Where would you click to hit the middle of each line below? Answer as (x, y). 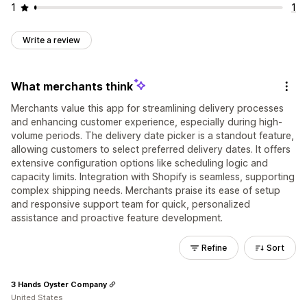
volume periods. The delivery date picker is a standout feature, (152, 135)
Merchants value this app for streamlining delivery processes (147, 108)
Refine (214, 248)
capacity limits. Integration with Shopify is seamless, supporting (153, 176)
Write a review (51, 40)
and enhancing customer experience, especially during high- (147, 122)
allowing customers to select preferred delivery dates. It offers (151, 149)
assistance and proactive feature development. (117, 218)
